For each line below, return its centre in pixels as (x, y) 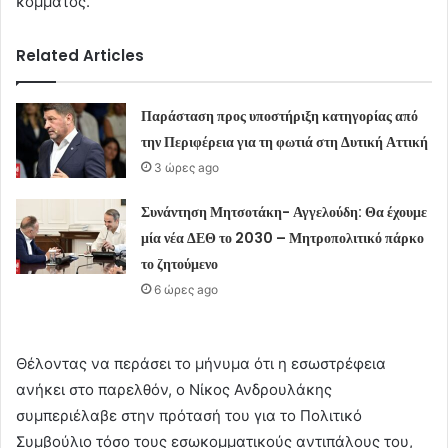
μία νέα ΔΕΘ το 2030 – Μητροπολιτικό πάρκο (283, 238)
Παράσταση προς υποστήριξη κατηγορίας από (280, 116)
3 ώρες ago (187, 168)
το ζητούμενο (180, 264)
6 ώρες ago (186, 290)
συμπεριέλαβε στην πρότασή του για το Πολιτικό (189, 416)
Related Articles (80, 56)
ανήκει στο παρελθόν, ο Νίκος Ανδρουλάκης (174, 390)
